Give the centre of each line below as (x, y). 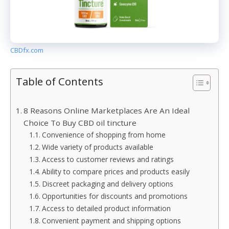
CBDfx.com (27, 50)
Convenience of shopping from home (104, 134)
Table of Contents (60, 81)
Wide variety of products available (97, 147)
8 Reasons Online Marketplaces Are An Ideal (107, 110)
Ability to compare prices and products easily (116, 171)
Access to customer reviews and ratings (108, 159)
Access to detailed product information (106, 208)
